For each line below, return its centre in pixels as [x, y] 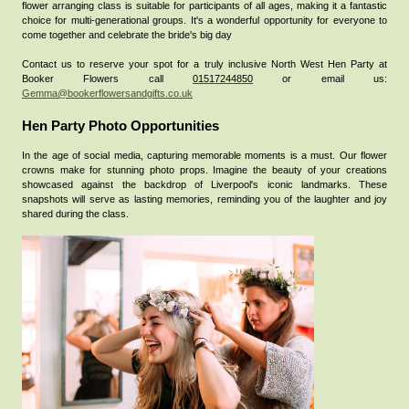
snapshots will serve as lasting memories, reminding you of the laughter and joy [204, 199]
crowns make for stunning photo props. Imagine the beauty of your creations [204, 169]
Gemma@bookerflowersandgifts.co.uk [107, 93]
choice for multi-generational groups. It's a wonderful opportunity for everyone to [204, 20]
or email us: [320, 78]
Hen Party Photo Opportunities [122, 126]
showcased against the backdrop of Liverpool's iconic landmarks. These [204, 184]
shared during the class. [75, 213]
